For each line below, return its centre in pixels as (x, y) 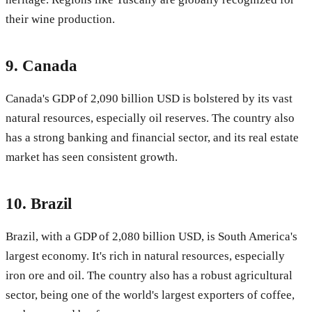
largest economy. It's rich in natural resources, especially (145, 256)
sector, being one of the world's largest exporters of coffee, (150, 295)
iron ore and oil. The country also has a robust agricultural (149, 276)
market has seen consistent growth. (92, 157)
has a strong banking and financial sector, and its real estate (152, 137)
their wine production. (60, 19)
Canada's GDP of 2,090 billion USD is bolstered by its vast (149, 98)
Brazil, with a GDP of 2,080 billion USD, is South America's (151, 237)
